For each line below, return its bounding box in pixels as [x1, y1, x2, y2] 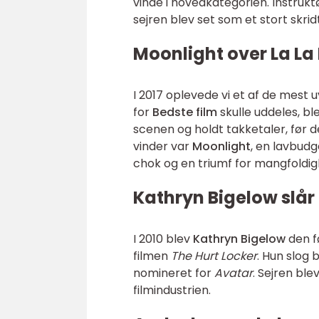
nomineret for [133, 265, 214, 281]
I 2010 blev [133, 231, 193, 247]
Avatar [214, 265, 253, 281]
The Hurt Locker [171, 248, 257, 264]
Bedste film [152, 104, 217, 120]
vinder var [133, 138, 192, 155]
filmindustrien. [133, 282, 211, 298]
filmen [133, 248, 171, 264]
